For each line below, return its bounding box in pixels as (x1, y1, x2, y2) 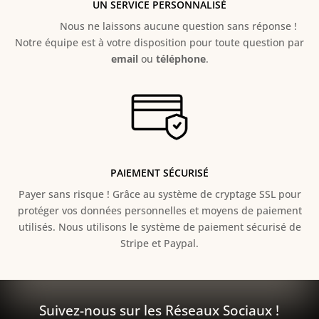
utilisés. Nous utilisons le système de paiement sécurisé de (18, 220, 301, 234)
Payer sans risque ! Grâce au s (18, 187, 163, 202)
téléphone (155, 51, 206, 66)
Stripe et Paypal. (120, 236, 199, 251)
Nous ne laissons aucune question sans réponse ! (22, 19, 297, 33)
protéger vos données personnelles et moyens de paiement (17, 204, 302, 218)
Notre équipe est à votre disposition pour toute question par (15, 35, 304, 49)
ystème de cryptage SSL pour (162, 187, 301, 202)
